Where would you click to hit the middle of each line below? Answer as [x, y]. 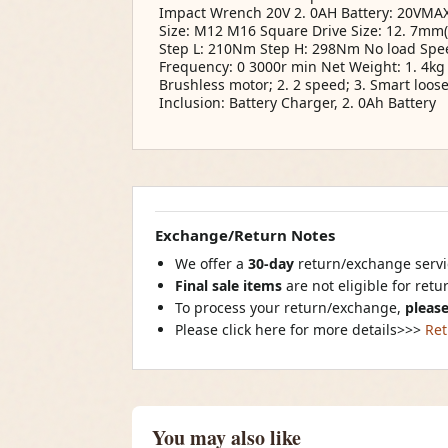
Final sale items [228, 285]
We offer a [211, 263]
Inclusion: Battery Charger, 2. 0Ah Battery [297, 102]
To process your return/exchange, [290, 307]
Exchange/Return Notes [245, 235]
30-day [273, 263]
